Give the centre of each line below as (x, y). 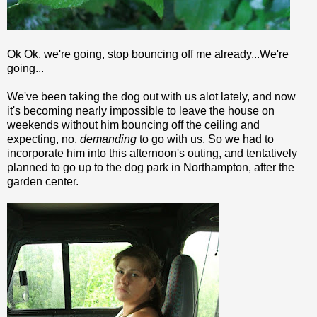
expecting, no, (44, 139)
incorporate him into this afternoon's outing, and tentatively (152, 153)
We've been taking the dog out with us (103, 96)
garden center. (43, 181)
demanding (108, 139)
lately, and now (257, 96)
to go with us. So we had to (205, 139)
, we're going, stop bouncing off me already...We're (163, 54)
